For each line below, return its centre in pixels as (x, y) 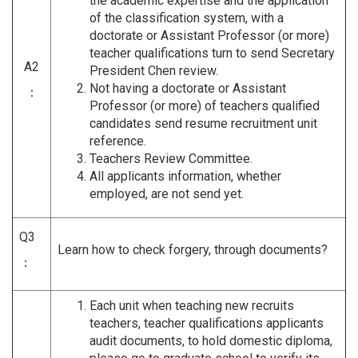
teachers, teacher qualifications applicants (207, 323)
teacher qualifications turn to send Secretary (212, 53)
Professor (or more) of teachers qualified (205, 105)
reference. (118, 141)
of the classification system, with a (187, 18)
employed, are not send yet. (167, 193)
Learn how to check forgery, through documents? (193, 249)
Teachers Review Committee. (171, 158)
